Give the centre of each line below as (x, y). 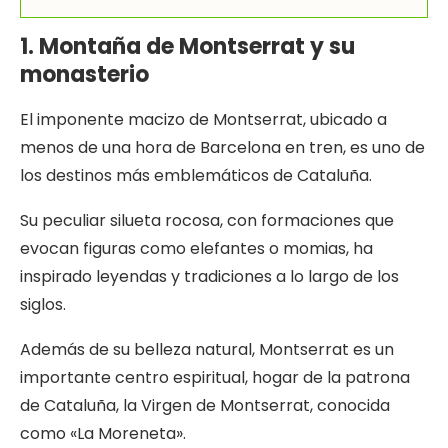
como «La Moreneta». (103, 434)
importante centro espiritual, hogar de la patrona (215, 378)
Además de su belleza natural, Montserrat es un (207, 350)
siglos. (43, 305)
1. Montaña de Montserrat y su (187, 47)
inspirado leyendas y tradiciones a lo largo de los (209, 277)
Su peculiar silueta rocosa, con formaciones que (207, 221)
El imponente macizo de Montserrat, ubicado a (203, 120)
